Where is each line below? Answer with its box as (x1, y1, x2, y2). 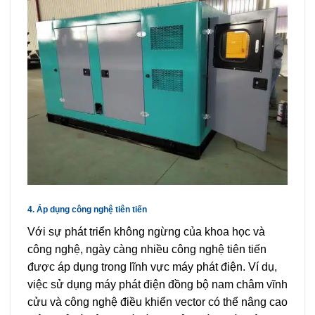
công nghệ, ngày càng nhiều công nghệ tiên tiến (27, 243, 266, 255)
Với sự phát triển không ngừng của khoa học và (27, 225, 265, 238)
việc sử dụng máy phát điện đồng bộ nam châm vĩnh (27, 278, 288, 290)
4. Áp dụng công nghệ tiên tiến (27, 204, 147, 214)
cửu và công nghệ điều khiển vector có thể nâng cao (27, 295, 288, 308)
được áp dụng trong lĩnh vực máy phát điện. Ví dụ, (27, 260, 277, 273)
